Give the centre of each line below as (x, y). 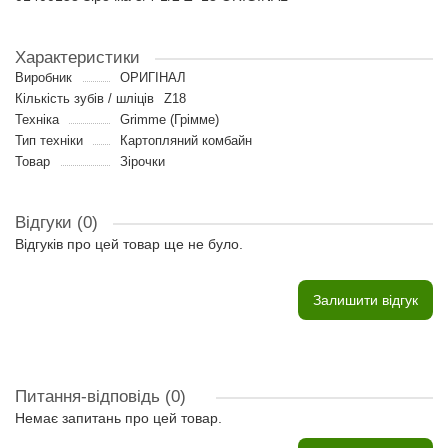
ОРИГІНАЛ (152, 77)
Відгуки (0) (56, 222)
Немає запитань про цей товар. (118, 418)
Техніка (37, 119)
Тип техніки (49, 140)
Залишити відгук (365, 300)
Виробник (43, 77)
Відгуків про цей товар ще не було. (129, 244)
